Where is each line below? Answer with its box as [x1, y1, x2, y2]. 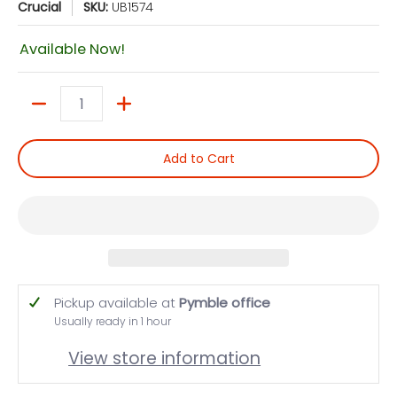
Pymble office [179, 293, 270, 313]
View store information [68, 346, 261, 370]
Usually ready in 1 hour [54, 314, 171, 330]
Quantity [18, 103, 72, 121]
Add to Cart [162, 150, 235, 168]
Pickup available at [54, 293, 179, 313]
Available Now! [19, 39, 125, 60]
